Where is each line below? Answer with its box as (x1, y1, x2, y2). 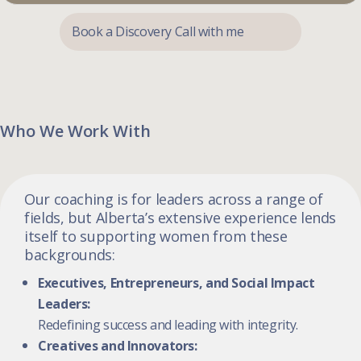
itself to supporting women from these (24, 226, 288, 246)
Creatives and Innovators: (38, 336, 197, 355)
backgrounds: (24, 244, 115, 264)
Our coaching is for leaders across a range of (24, 189, 323, 209)
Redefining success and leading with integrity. (38, 315, 298, 334)
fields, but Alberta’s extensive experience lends (24, 207, 337, 227)
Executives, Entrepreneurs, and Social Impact (38, 273, 315, 292)
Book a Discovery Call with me (72, 22, 244, 40)
